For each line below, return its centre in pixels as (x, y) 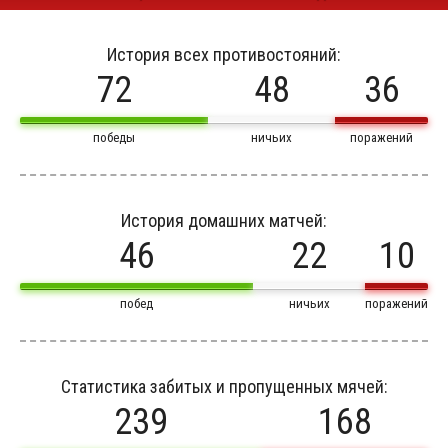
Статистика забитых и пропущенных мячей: (224, 386)
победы (114, 137)
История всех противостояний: (224, 54)
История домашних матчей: (224, 220)
